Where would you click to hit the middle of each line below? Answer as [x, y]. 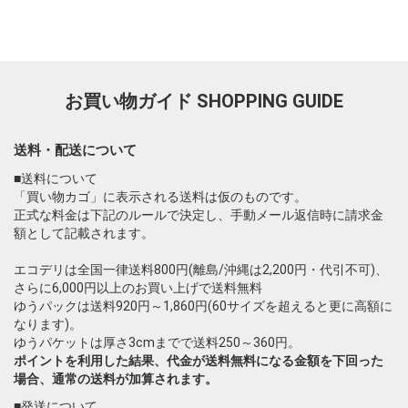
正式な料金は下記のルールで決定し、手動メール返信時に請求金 [199, 214]
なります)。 [48, 324]
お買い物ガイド [131, 101]
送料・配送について [75, 150]
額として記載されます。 [84, 233]
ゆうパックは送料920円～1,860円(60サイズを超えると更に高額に [203, 306]
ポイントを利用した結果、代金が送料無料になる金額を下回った [199, 360]
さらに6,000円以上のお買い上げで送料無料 [138, 287]
